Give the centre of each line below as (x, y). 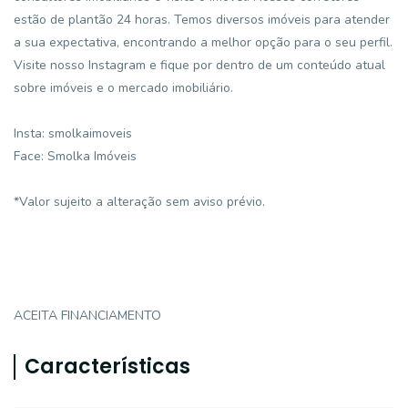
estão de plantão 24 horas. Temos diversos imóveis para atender (202, 20)
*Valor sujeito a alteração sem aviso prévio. (139, 202)
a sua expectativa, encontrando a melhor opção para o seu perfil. (203, 42)
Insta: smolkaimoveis (73, 133)
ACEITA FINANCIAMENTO (87, 316)
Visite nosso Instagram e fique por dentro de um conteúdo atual (199, 65)
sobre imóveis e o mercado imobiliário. (123, 88)
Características (107, 367)
